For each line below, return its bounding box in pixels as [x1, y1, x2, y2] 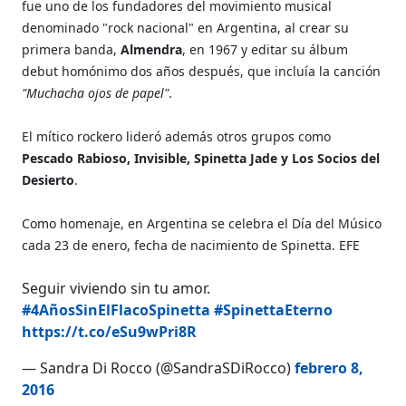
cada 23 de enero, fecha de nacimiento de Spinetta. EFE [22, 236, 361, 254]
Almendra [117, 40, 183, 58]
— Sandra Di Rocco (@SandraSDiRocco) [22, 357, 295, 378]
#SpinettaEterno [214, 299, 333, 320]
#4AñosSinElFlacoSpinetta [22, 299, 211, 320]
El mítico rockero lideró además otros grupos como [22, 127, 332, 145]
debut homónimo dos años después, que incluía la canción [22, 62, 382, 80]
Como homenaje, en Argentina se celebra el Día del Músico [22, 214, 382, 232]
